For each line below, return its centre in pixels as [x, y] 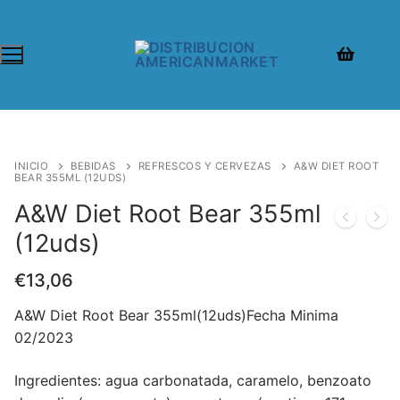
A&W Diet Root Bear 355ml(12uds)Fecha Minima [176, 316]
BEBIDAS [93, 166]
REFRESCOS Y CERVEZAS [204, 166]
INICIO [31, 166]
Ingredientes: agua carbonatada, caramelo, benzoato [193, 381]
